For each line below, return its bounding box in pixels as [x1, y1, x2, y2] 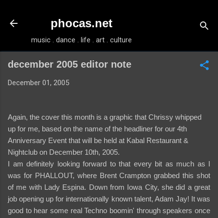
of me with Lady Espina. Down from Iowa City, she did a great [8, 182, 210, 191]
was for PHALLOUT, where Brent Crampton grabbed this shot [8, 171, 210, 180]
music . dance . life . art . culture [31, 36, 132, 44]
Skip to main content [76, 8, 142, 17]
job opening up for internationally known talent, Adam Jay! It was [8, 194, 210, 203]
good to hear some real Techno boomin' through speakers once [8, 206, 210, 215]
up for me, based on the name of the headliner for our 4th [8, 124, 187, 133]
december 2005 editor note [8, 59, 131, 70]
